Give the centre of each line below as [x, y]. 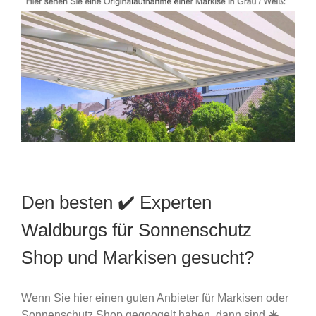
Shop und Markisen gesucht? [138, 258]
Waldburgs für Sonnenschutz [136, 230]
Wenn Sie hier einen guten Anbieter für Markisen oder [155, 298]
